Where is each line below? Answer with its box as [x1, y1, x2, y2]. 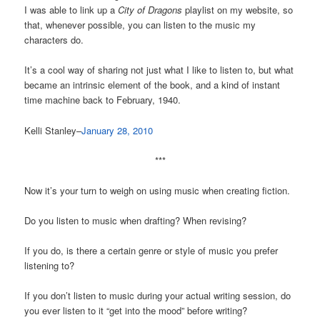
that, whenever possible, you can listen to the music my [24, 18, 256, 32]
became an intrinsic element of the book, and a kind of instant [24, 78, 281, 92]
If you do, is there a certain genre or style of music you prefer [24, 244, 279, 258]
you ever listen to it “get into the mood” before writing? [24, 304, 248, 318]
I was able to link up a [24, 3, 119, 17]
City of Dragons [118, 3, 183, 17]
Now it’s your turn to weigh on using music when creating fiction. [24, 183, 291, 197]
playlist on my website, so [182, 3, 294, 17]
